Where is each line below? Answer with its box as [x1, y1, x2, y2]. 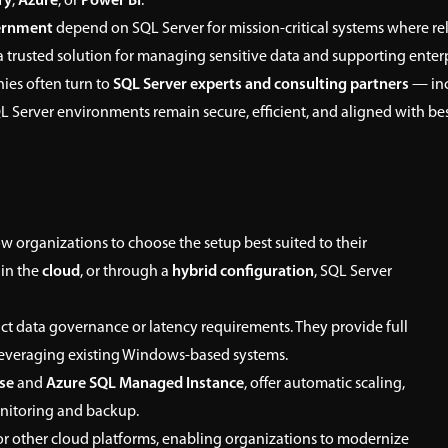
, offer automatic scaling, [244, 376, 405, 392]
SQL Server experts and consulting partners [113, 77, 409, 93]
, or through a [80, 264, 172, 280]
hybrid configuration [172, 264, 314, 280]
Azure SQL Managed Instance [46, 376, 244, 392]
